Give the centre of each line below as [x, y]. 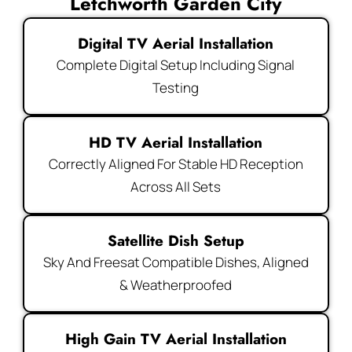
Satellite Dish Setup [176, 240]
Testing [176, 88]
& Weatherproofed [176, 284]
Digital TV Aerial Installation [176, 44]
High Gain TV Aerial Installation [176, 339]
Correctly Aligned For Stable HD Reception [176, 163]
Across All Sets [176, 186]
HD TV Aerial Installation [176, 142]
